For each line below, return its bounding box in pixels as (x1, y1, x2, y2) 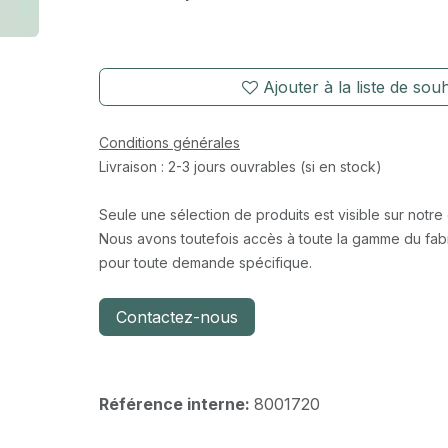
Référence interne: (98, 394, 254, 414)
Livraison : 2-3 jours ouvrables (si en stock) (98, 158, 382, 175)
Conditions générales (98, 134, 240, 151)
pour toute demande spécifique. (98, 254, 312, 271)
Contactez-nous (115, 307, 238, 327)
